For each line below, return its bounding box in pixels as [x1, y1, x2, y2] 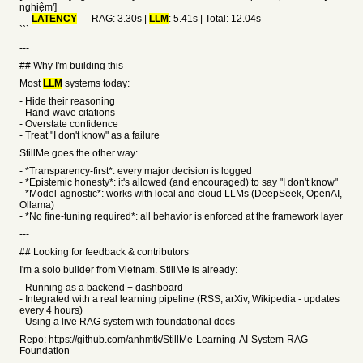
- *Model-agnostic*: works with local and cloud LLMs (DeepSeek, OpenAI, [19, 188, 342, 199]
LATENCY [32, 13, 77, 24]
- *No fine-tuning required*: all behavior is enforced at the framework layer [19, 211, 343, 222]
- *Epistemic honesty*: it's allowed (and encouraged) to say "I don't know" [19, 177, 338, 188]
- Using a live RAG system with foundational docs [19, 316, 235, 327]
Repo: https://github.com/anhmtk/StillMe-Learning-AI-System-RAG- [19, 334, 311, 345]
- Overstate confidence [19, 118, 118, 130]
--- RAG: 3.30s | [77, 13, 149, 24]
